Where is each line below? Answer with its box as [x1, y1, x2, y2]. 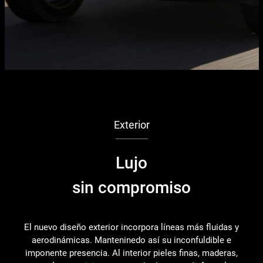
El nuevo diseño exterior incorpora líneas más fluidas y [24, 221, 240, 232]
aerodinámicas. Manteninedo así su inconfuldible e [32, 234, 232, 245]
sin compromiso [72, 177, 191, 197]
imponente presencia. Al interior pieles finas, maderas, [25, 247, 238, 258]
